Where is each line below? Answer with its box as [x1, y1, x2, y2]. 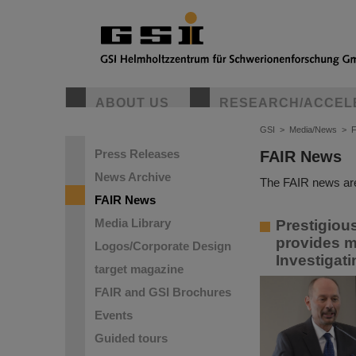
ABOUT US [95, 96, 169, 110]
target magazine [95, 262, 184, 276]
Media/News [289, 125, 337, 134]
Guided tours [95, 331, 168, 345]
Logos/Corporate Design [95, 239, 231, 253]
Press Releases [95, 147, 180, 161]
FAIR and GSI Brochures [95, 285, 231, 299]
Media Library [95, 216, 171, 230]
